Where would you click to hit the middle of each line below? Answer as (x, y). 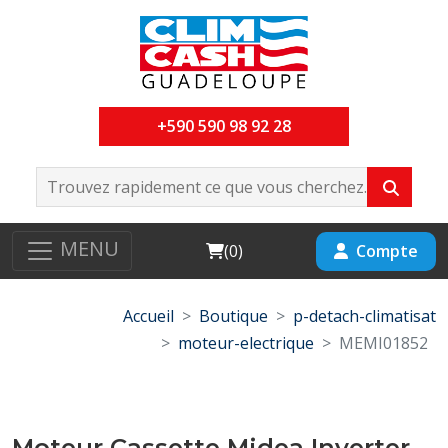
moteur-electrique (246, 343)
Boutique (233, 316)
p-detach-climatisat (364, 316)
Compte (387, 250)
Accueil (148, 316)
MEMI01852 (383, 343)
